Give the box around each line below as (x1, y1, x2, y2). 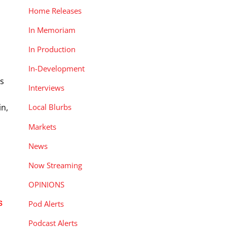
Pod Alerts (28, 199, 64, 209)
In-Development (28, 63, 85, 74)
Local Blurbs (28, 102, 71, 112)
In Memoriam (28, 24, 75, 35)
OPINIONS (28, 179, 64, 190)
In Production (28, 44, 75, 54)
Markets (28, 121, 56, 132)
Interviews (28, 83, 64, 93)
